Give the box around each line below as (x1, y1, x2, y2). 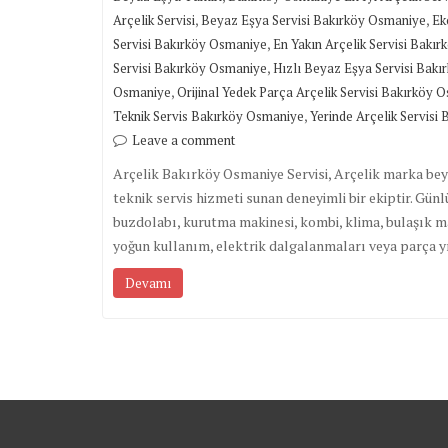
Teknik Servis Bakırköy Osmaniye (113, 107, 304, 126)
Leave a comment (132, 131, 235, 150)
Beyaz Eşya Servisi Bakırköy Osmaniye (201, 11, 426, 30)
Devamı (125, 274, 171, 293)
